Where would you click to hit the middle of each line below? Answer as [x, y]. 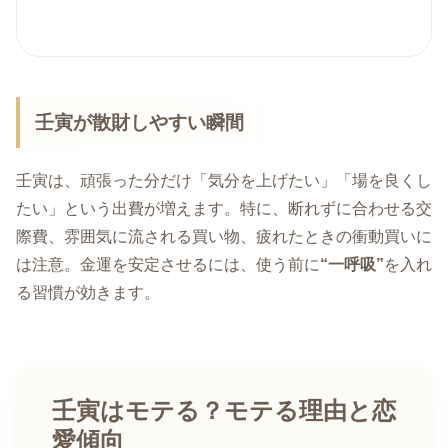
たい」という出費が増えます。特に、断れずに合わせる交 [224, 209]
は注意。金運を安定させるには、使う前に [168, 265]
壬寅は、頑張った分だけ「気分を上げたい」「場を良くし [224, 181]
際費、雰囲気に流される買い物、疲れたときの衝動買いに [224, 237]
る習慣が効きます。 [88, 293]
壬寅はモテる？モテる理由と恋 [224, 410]
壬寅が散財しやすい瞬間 [140, 122]
